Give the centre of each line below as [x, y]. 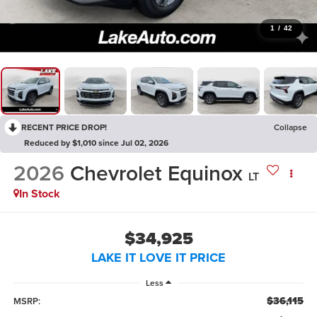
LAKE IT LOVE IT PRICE [158, 257]
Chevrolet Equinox [156, 173]
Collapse [290, 127]
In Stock [39, 194]
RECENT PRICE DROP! [64, 127]
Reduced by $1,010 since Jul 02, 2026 [96, 142]
